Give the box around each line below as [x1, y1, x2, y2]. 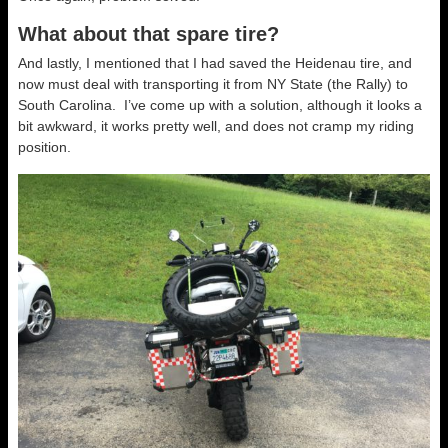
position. [18, 139, 71, 156]
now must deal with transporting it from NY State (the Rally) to [18, 76, 408, 93]
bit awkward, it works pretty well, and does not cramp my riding [18, 118, 414, 135]
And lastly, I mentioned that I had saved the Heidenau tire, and [18, 55, 412, 72]
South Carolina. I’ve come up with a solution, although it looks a [18, 97, 422, 114]
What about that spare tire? [18, 23, 279, 46]
